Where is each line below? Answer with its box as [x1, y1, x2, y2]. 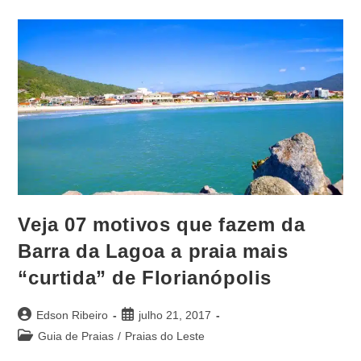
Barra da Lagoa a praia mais [18, 240, 288, 262]
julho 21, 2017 [139, 309, 212, 322]
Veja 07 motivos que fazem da [18, 214, 305, 235]
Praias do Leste [125, 330, 205, 342]
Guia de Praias [38, 330, 114, 342]
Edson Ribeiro [36, 309, 109, 322]
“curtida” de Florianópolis [18, 267, 272, 288]
